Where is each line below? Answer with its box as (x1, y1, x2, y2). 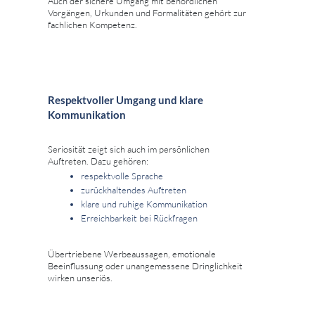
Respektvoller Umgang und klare (48, 94, 203, 107)
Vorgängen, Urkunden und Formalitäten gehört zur (48, 7, 246, 19)
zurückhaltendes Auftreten (81, 184, 186, 196)
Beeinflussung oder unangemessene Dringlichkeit (48, 260, 243, 272)
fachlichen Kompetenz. (48, 19, 137, 31)
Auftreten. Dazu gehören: (48, 155, 148, 167)
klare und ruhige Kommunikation (81, 198, 207, 210)
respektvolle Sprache (81, 170, 163, 182)
